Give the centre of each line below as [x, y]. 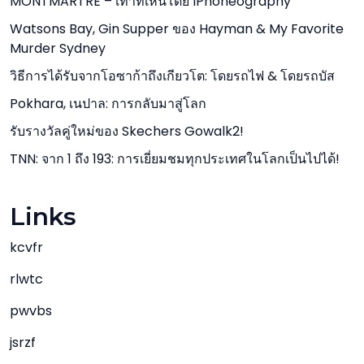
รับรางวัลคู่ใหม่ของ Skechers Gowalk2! [127, 131]
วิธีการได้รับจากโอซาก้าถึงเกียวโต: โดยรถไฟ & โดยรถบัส [172, 76]
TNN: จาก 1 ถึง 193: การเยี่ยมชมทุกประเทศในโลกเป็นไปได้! [175, 159]
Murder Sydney [58, 48]
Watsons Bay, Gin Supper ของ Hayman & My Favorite [177, 29]
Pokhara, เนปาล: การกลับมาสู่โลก [108, 104]
